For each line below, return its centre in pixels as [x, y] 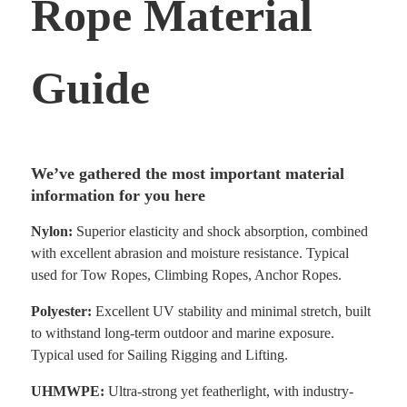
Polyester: [61, 311]
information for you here [118, 195]
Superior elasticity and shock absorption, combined [220, 231]
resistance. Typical [296, 253]
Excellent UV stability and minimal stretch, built [231, 311]
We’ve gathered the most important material [188, 173]
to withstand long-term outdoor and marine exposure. [183, 333]
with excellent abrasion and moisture [137, 253]
